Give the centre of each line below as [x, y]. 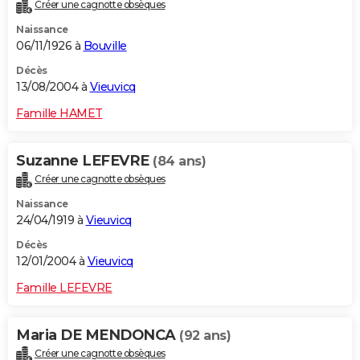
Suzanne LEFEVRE [84, 161]
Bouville [105, 46]
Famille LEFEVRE [64, 288]
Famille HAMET [59, 114]
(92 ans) [205, 336]
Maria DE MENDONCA [98, 335]
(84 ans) [179, 162]
